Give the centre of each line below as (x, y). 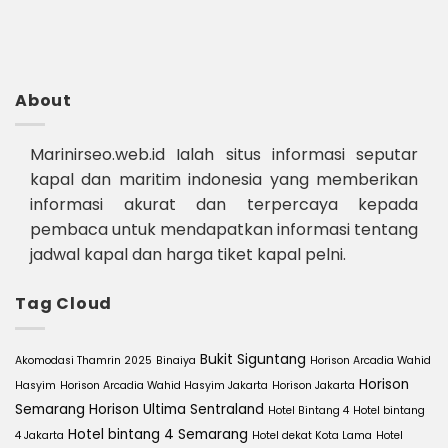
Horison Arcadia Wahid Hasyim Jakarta (164, 385)
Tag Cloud (64, 304)
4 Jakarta (39, 435)
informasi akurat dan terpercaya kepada (224, 205)
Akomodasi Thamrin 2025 (83, 360)
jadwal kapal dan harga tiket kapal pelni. (188, 255)
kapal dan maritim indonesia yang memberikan (224, 180)
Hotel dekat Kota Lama (312, 435)
